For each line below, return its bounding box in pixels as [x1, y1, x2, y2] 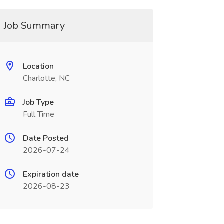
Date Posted [22, 133, 69, 144]
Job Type [22, 97, 54, 108]
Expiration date [22, 169, 79, 180]
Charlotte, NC [22, 73, 70, 84]
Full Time [22, 109, 54, 120]
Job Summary [3, 19, 65, 32]
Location [22, 61, 54, 72]
